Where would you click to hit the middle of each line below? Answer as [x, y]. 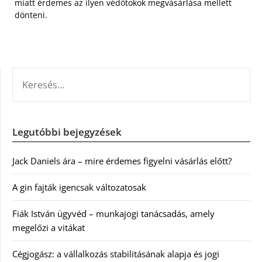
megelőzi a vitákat [49, 227]
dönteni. [31, 15]
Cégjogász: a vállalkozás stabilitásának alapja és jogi [116, 254]
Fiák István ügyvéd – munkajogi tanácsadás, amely [113, 213]
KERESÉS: [30, 74]
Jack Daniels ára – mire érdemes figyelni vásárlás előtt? [122, 161]
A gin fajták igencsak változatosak [79, 187]
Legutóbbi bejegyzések [67, 132]
